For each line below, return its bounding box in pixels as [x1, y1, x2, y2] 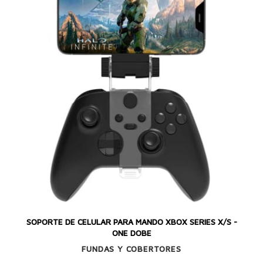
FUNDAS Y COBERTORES [82, 244, 181, 254]
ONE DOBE [112, 228, 151, 238]
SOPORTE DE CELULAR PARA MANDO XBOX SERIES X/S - [26, 217, 237, 227]
